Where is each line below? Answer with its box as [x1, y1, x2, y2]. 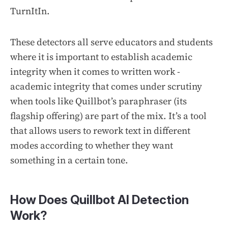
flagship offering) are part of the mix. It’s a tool [10, 109, 207, 122]
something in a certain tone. [10, 153, 128, 166]
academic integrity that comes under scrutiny [10, 79, 202, 93]
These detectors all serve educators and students [10, 35, 213, 48]
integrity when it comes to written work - [10, 65, 180, 78]
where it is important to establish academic [10, 50, 192, 63]
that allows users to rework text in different [10, 124, 190, 137]
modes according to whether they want [10, 138, 173, 152]
